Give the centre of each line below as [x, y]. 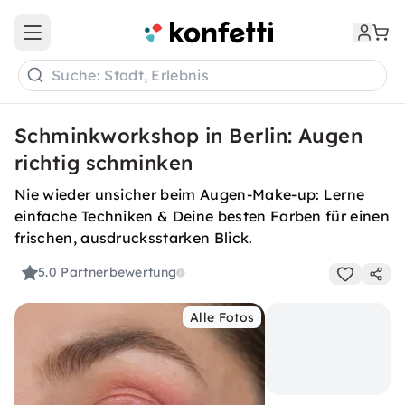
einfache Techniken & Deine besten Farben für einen [202, 216]
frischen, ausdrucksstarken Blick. [134, 238]
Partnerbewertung [119, 273]
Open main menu [85, 40]
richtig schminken [104, 163]
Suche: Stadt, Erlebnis [131, 75]
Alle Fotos [222, 317]
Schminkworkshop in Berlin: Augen [189, 136]
